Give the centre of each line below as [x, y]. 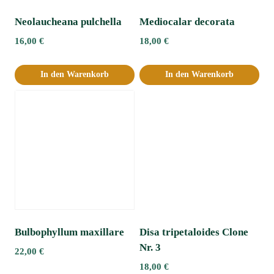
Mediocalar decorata [187, 22]
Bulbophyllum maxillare [69, 232]
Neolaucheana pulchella [68, 22]
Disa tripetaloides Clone [194, 232]
